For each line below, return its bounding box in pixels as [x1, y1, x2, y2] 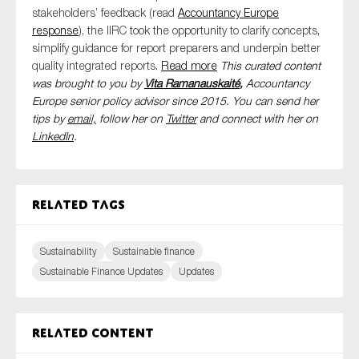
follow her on [96, 111, 166, 125]
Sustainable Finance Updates [40, 265, 163, 277]
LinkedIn [32, 129, 74, 143]
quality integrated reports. [32, 58, 158, 72]
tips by [32, 111, 67, 125]
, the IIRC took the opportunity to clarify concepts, [82, 23, 320, 37]
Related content [32, 325, 154, 341]
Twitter [166, 111, 196, 125]
